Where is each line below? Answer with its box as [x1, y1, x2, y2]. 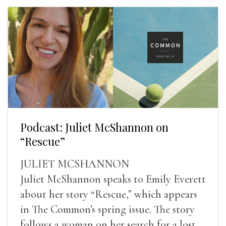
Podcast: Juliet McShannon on [20, 119, 168, 135]
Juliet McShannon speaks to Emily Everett [20, 172, 206, 186]
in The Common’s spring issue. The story [20, 202, 195, 216]
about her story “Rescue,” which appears [20, 187, 197, 201]
